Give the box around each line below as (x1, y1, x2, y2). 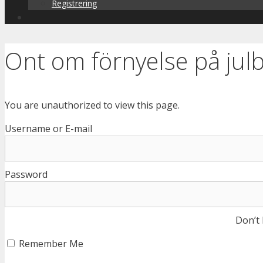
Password (5, 168, 48, 181)
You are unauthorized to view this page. (5, 99, 180, 112)
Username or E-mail (5, 122, 92, 136)
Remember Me (16, 237, 83, 251)
